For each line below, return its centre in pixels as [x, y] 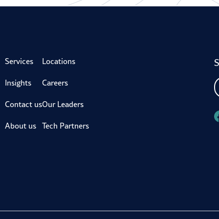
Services [19, 61]
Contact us [23, 104]
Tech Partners [66, 125]
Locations [59, 61]
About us [21, 125]
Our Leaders [63, 104]
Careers [55, 82]
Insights [18, 82]
